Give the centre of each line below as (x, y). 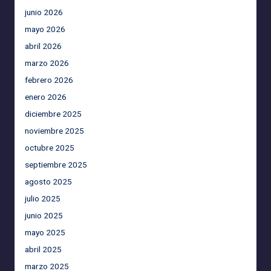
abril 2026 (43, 46)
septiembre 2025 (56, 165)
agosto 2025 (48, 182)
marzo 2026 (47, 63)
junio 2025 (44, 216)
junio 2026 (44, 12)
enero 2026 (46, 97)
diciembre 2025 (53, 114)
